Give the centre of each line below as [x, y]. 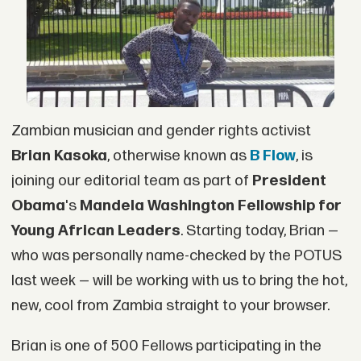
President [289, 180]
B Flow [272, 156]
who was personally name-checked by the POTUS [176, 255]
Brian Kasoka [59, 156]
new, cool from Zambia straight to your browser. [170, 305]
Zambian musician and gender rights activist [161, 131]
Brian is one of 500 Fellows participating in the [166, 346]
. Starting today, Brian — [259, 230]
